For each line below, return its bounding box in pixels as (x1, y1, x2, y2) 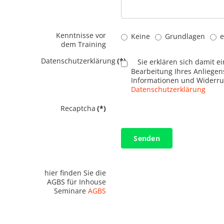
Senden (133, 133, 160, 143)
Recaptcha (60, 103, 96, 113)
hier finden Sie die (44, 167, 106, 177)
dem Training (61, 39, 106, 49)
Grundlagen (165, 31, 205, 41)
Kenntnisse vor (56, 30, 106, 40)
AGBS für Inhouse (47, 176, 106, 186)
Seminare (54, 185, 88, 195)
